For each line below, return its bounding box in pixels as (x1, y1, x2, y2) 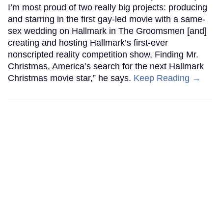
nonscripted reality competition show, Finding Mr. (8, 49, 198, 59)
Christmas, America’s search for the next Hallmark (8, 61, 204, 71)
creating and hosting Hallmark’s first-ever (8, 37, 168, 48)
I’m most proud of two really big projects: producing (8, 2, 207, 12)
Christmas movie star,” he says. (8, 73, 134, 83)
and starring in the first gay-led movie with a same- (8, 14, 205, 24)
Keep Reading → (134, 73, 201, 83)
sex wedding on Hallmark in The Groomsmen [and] (8, 26, 207, 36)
